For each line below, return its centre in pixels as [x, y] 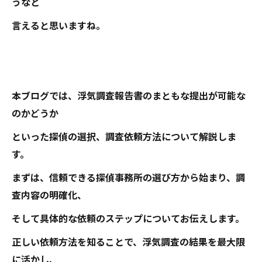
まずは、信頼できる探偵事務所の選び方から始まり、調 [128, 178]
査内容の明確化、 [49, 196]
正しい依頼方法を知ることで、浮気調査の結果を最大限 [128, 242]
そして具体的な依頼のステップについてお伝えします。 [128, 219]
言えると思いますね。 [58, 26]
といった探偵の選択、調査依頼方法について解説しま [124, 137]
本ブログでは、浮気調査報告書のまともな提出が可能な [129, 96]
